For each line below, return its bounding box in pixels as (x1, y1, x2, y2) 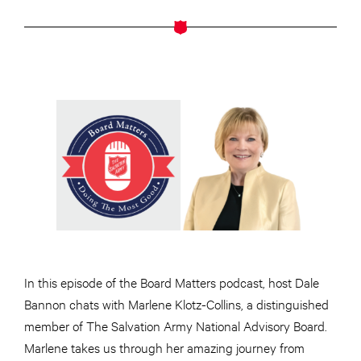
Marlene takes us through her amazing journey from (24, 338, 305, 356)
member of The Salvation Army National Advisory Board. (24, 317, 327, 334)
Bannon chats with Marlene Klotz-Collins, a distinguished (24, 295, 329, 313)
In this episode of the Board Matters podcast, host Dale (24, 273, 319, 291)
